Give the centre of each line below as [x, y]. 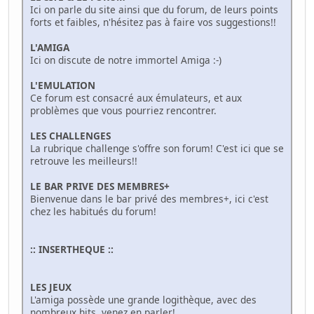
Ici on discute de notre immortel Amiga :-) [131, 60]
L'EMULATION [63, 85]
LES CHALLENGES [70, 135]
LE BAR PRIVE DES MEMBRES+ [100, 186]
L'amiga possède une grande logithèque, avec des [143, 299]
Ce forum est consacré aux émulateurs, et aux [136, 97]
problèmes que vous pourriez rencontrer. [123, 110]
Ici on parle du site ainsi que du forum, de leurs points [154, 9]
